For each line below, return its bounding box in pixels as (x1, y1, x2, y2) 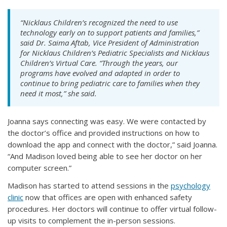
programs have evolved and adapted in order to (20, 68, 180, 79)
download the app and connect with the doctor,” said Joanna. (8, 139, 217, 150)
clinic (8, 192, 23, 203)
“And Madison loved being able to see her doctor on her (8, 151, 202, 162)
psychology (171, 180, 210, 191)
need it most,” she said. (20, 88, 97, 99)
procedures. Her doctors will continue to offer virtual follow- (8, 204, 217, 214)
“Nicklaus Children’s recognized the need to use (20, 17, 178, 28)
